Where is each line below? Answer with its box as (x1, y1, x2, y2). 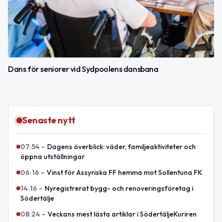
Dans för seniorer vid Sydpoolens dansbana (8, 63, 159, 74)
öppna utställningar (20, 152, 85, 161)
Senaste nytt (22, 114, 75, 126)
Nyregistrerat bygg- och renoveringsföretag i (45, 183, 193, 193)
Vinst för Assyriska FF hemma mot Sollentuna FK (47, 167, 202, 177)
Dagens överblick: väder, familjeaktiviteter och (47, 142, 196, 151)
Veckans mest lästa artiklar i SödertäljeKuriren (48, 209, 197, 219)
